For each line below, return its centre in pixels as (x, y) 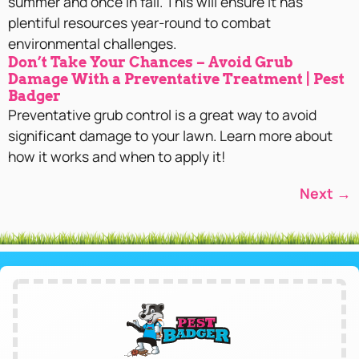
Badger (34, 96)
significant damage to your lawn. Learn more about (170, 136)
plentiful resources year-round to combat (139, 23)
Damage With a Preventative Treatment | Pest (176, 79)
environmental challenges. (92, 44)
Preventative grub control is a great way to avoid (162, 115)
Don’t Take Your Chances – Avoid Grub (150, 63)
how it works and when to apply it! (117, 157)
